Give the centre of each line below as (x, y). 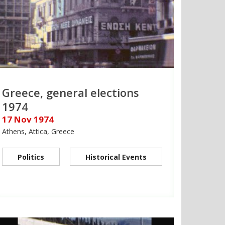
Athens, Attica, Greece (38, 131)
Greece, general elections (71, 92)
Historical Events (116, 157)
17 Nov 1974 (28, 119)
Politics (31, 157)
